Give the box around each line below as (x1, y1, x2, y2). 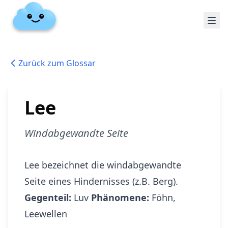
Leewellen (24, 208, 67, 220)
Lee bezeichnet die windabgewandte (24, 159, 181, 171)
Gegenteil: (24, 191, 71, 204)
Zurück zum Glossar (18, 58, 96, 69)
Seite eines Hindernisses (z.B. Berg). (24, 175, 178, 187)
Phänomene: (91, 191, 149, 204)
